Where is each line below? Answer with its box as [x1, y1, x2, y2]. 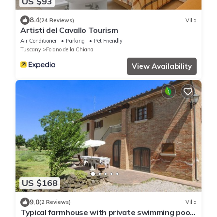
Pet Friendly [94, 37, 123, 45]
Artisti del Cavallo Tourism [20, 25, 118, 35]
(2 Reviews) [39, 199, 71, 206]
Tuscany [20, 46, 41, 53]
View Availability [132, 62, 192, 71]
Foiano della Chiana [46, 46, 93, 53]
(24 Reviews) [39, 16, 74, 24]
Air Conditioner [20, 37, 57, 45]
